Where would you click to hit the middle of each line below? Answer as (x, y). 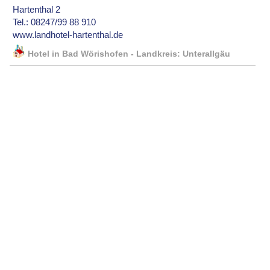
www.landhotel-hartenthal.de (68, 35)
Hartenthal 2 (37, 10)
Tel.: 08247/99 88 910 (55, 23)
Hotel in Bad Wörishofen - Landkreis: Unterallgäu (129, 54)
